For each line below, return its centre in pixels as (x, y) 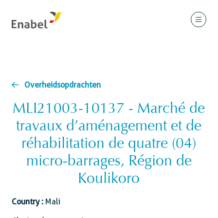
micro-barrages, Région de (109, 162)
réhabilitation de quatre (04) (109, 145)
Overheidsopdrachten (63, 85)
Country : (28, 202)
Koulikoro (109, 180)
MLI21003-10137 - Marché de (109, 109)
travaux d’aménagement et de (109, 127)
